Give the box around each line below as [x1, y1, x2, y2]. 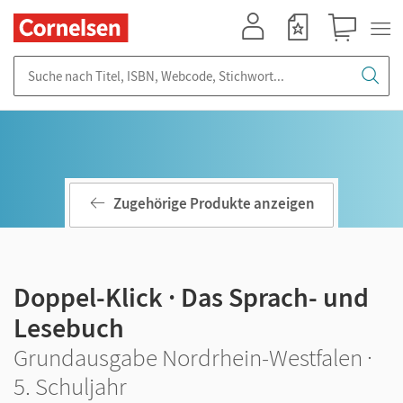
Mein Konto [231, 42, 291, 58]
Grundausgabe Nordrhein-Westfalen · [13, 342, 372, 372]
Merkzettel [276, 42, 330, 58]
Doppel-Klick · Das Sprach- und [13, 280, 369, 314]
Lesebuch [13, 310, 124, 345]
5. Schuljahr [13, 371, 127, 401]
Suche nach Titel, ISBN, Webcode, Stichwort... [13, 56, 274, 73]
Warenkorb [321, 42, 380, 58]
